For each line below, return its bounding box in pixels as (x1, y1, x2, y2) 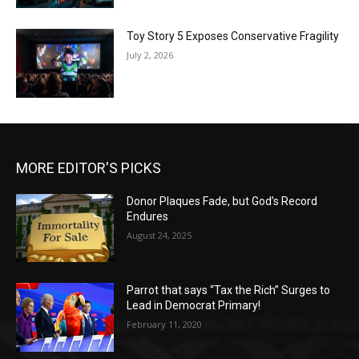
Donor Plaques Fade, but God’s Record (127, 194, 318, 208)
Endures (127, 209, 169, 223)
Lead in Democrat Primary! (127, 299, 261, 313)
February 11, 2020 (127, 318, 203, 331)
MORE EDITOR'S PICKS (16, 159, 161, 176)
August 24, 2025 (127, 228, 192, 241)
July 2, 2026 (127, 49, 174, 62)
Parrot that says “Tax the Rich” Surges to (127, 284, 331, 297)
